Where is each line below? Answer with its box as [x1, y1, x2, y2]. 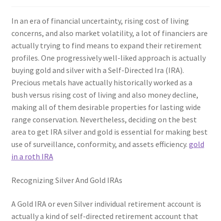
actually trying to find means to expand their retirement [11, 40, 202, 51]
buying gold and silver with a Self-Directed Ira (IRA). [11, 65, 184, 75]
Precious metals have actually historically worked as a [11, 77, 192, 88]
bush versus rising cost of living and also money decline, [11, 90, 198, 100]
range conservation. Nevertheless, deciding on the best [11, 114, 197, 125]
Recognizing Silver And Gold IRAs [11, 175, 122, 185]
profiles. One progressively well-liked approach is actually [11, 53, 206, 63]
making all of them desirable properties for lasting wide [11, 102, 201, 112]
